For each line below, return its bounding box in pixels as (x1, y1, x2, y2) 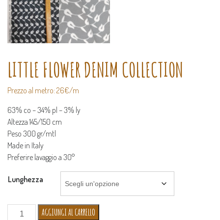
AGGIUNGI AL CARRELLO (42, 207, 96, 218)
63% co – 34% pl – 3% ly (7, 105, 81, 115)
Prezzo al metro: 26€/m (7, 85, 79, 96)
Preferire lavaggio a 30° (7, 152, 75, 163)
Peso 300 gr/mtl (7, 129, 56, 139)
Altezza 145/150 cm (7, 117, 62, 127)
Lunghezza (8, 174, 43, 185)
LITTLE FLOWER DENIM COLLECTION (7, 57, 183, 82)
